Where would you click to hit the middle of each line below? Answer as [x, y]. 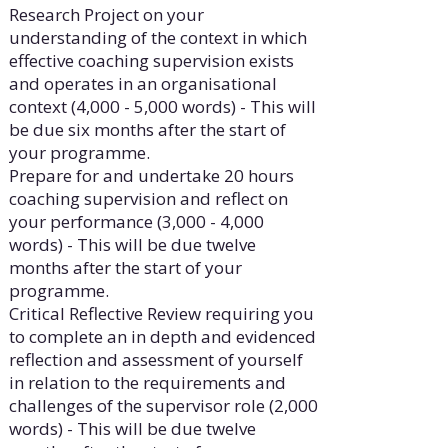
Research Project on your [106, 15]
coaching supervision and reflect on [148, 199]
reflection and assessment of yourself [155, 360]
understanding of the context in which [157, 38]
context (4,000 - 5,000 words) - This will [162, 107]
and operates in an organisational [142, 84]
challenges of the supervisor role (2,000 [163, 406]
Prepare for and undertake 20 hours [151, 176]
